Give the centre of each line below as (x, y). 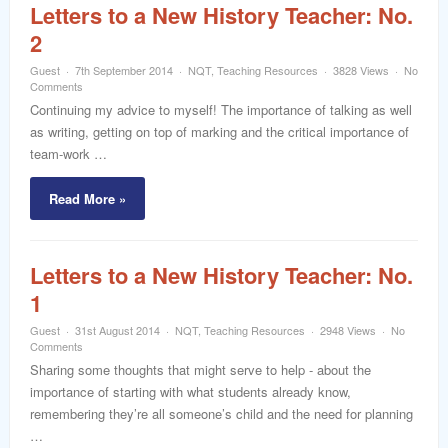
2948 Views (348, 330)
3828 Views (361, 70)
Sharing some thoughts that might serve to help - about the (200, 369)
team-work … (68, 153)
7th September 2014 (124, 70)
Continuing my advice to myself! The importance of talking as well (221, 109)
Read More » (87, 198)
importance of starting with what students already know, (190, 391)
